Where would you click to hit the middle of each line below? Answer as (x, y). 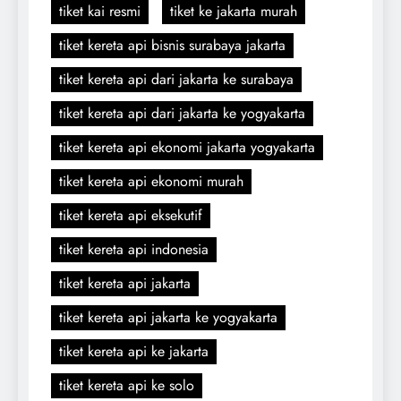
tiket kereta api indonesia (134, 249)
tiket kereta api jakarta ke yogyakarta (168, 317)
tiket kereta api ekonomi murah (151, 181)
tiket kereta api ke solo (127, 385)
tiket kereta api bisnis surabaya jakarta (172, 45)
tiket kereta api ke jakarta (134, 351)
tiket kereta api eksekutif (131, 215)
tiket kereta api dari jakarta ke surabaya (176, 79)
